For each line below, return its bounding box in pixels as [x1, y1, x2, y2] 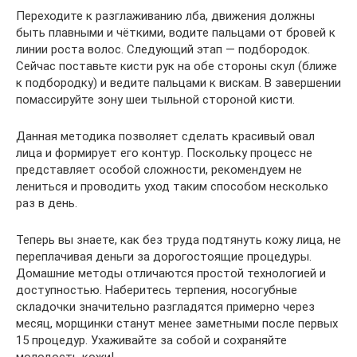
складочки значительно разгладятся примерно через [16, 299, 315, 314]
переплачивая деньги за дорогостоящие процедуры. [16, 249, 312, 264]
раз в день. [16, 195, 77, 210]
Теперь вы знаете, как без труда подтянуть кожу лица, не [16, 232, 341, 247]
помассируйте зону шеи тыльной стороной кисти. [16, 92, 295, 107]
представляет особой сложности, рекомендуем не [16, 162, 302, 177]
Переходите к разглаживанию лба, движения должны [16, 8, 315, 23]
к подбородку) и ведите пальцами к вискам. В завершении [16, 75, 341, 90]
